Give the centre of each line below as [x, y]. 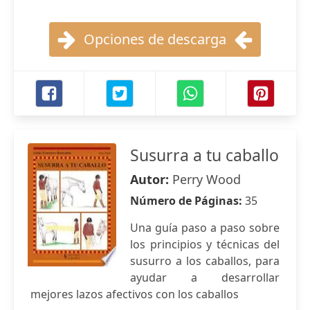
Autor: [151, 179]
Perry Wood [207, 179]
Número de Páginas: [188, 201]
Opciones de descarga [155, 39]
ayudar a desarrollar [205, 277]
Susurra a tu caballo [204, 155]
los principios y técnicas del [205, 244]
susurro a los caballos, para [205, 261]
